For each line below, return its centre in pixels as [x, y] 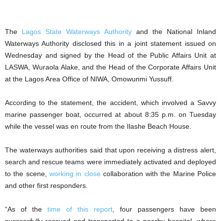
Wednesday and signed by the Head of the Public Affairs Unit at [110, 55]
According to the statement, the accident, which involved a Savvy [110, 102]
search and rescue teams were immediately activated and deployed [110, 162]
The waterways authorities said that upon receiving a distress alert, [110, 150]
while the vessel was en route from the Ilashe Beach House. [98, 126]
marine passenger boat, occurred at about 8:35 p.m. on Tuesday [110, 114]
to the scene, [27, 173]
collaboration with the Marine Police [158, 173]
